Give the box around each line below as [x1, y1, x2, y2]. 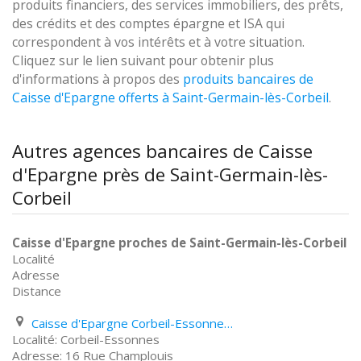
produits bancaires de [183, 70, 313, 88]
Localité [12, 251, 55, 267]
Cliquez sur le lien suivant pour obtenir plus [12, 52, 274, 69]
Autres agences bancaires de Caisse [12, 139, 313, 164]
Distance [12, 283, 61, 299]
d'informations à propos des [12, 70, 183, 88]
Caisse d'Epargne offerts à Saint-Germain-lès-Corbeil [12, 89, 329, 106]
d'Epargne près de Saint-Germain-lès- [12, 162, 328, 187]
